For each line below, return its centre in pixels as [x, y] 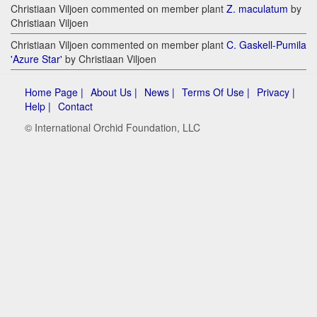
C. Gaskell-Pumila [266, 45]
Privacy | [276, 92]
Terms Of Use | [216, 92]
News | [160, 92]
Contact [75, 106]
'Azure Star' [36, 59]
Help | [38, 106]
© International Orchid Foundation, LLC [113, 128]
